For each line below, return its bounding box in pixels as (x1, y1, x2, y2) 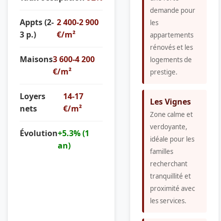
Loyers (20, 91, 45, 102)
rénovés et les (150, 43, 193, 52)
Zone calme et (150, 110, 193, 119)
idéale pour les (150, 135, 194, 144)
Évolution (20, 128, 58, 139)
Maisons (20, 54, 53, 65)
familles (150, 147, 173, 156)
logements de (150, 55, 192, 65)
